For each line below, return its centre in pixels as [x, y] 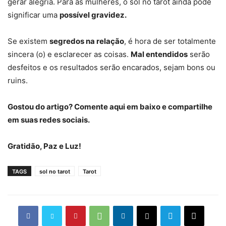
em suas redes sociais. [49, 120]
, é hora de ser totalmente [170, 41]
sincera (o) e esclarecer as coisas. [69, 54]
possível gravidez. [93, 15]
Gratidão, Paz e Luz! [44, 146]
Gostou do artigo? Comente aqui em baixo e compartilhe [110, 106]
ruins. [18, 80]
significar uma [34, 15]
